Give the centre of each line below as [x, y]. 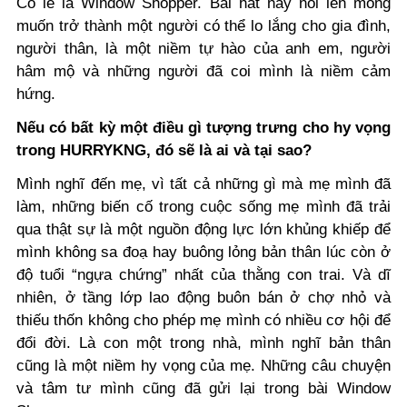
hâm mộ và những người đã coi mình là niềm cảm [203, 71]
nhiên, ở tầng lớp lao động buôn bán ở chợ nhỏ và [203, 297]
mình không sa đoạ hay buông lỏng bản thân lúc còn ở [203, 252]
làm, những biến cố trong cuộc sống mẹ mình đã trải [203, 206]
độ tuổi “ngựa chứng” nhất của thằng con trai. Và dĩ [203, 274]
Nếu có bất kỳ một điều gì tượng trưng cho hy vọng [203, 127]
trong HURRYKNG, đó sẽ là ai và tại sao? [166, 150]
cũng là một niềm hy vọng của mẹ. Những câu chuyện [203, 365]
